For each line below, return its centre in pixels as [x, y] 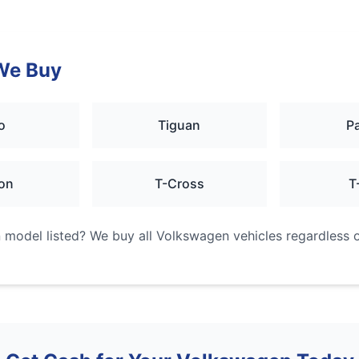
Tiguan [179, 125]
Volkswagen [192, 236]
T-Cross [179, 184]
